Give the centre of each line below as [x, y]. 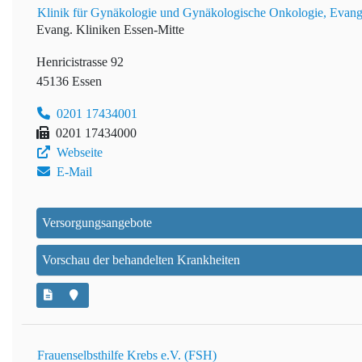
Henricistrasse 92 [80, 62]
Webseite [78, 153]
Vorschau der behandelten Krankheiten [141, 260]
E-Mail [73, 172]
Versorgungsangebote [97, 223]
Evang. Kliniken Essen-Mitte [110, 30]
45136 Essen [69, 82]
